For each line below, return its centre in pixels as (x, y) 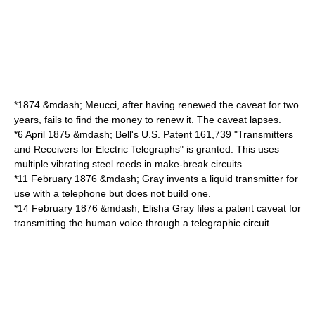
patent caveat (256, 208)
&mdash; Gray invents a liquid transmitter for (198, 179)
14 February (45, 208)
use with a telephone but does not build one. (112, 193)
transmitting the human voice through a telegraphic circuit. (143, 223)
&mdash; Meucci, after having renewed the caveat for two (169, 105)
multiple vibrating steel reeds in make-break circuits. (129, 164)
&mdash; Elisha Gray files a (162, 208)
